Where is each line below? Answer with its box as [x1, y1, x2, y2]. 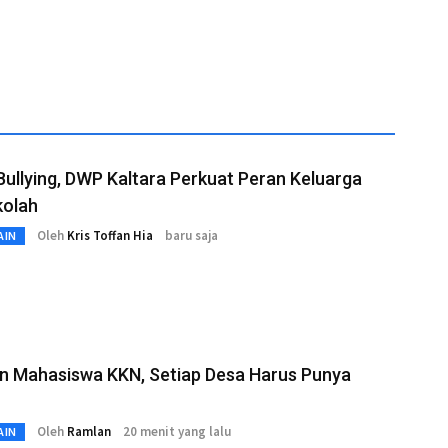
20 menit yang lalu [122, 423, 231, 441]
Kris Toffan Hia [66, 227, 153, 245]
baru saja [164, 227, 218, 245]
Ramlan [66, 423, 111, 441]
